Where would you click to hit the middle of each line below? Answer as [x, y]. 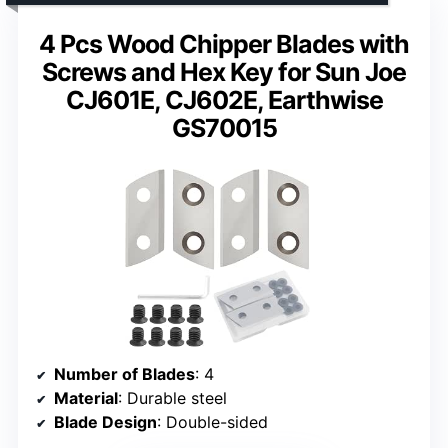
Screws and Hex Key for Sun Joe [224, 71]
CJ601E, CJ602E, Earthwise [224, 99]
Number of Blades [124, 373]
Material [86, 397]
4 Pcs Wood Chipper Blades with [224, 43]
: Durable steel [172, 397]
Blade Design [105, 421]
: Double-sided [212, 421]
